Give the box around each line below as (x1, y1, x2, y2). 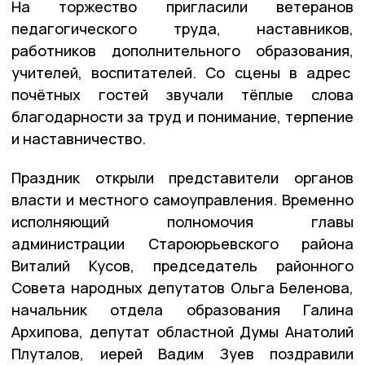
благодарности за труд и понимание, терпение (11, 106, 354, 126)
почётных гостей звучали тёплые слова (11, 84, 354, 104)
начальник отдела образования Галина (11, 299, 354, 319)
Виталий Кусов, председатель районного (11, 255, 354, 275)
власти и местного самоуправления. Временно (11, 189, 354, 209)
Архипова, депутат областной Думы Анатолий (11, 321, 354, 341)
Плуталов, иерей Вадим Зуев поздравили (11, 343, 354, 363)
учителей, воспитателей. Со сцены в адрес (11, 62, 354, 82)
